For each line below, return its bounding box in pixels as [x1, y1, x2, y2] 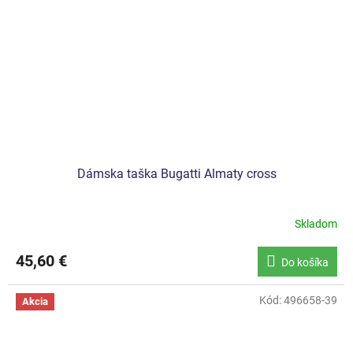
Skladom [295, 217, 337, 230]
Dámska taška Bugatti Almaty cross [76, 166, 277, 182]
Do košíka [281, 256, 329, 269]
